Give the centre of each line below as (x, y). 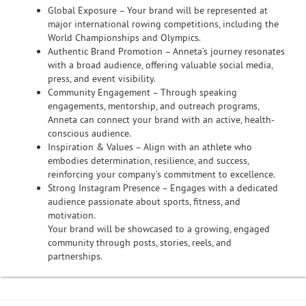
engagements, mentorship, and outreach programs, (153, 106)
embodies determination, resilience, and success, (148, 161)
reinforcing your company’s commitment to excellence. (162, 174)
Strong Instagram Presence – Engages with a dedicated (163, 188)
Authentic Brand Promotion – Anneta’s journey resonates (166, 51)
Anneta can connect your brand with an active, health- (161, 120)
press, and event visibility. (102, 79)
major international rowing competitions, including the (163, 24)
